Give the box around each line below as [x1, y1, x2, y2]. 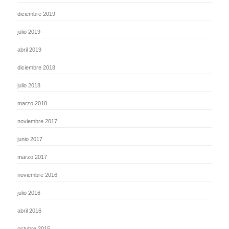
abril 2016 [17, 207, 41, 214]
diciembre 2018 [17, 64, 55, 71]
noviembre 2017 [17, 118, 57, 124]
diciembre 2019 [17, 10, 55, 17]
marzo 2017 [17, 153, 47, 160]
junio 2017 [17, 135, 42, 142]
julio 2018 [17, 82, 40, 88]
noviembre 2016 [17, 171, 57, 178]
